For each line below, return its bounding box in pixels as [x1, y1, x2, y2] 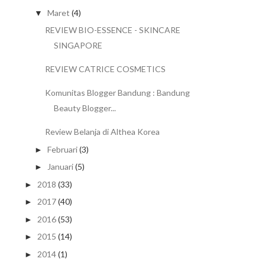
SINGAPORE [53, 40, 102, 51]
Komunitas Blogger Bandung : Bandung [44, 88, 190, 98]
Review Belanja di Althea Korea [44, 127, 160, 137]
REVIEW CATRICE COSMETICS [44, 64, 166, 75]
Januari [47, 161, 73, 172]
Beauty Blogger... [53, 103, 116, 114]
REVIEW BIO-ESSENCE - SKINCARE [44, 25, 180, 35]
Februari [47, 144, 77, 154]
